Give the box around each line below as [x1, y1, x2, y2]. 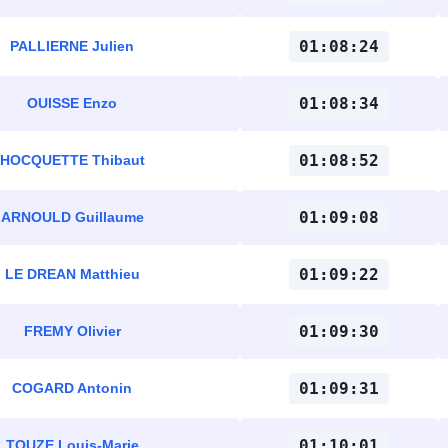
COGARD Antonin [12, 380, 132, 396]
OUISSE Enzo [27, 95, 117, 111]
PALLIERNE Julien [10, 38, 134, 54]
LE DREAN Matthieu [4, 266, 140, 282]
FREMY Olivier [23, 323, 121, 339]
